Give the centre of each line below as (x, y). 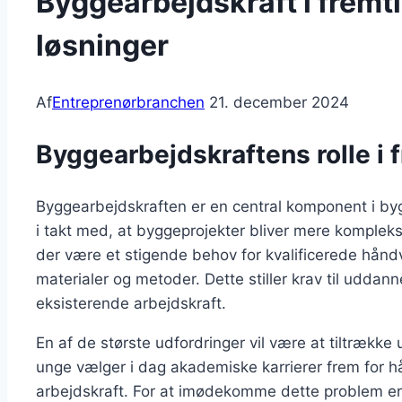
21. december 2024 (279, 103)
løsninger (102, 45)
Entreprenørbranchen (128, 103)
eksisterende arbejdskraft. (131, 303)
